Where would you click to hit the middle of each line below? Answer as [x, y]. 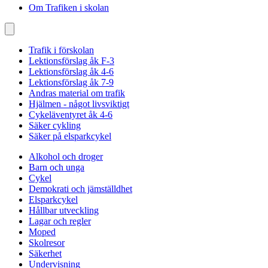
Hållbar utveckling [64, 210]
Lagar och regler [60, 221]
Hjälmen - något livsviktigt [79, 104]
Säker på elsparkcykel [70, 136]
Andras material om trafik [77, 93]
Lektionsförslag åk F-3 [71, 61]
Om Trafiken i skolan [69, 7]
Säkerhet [45, 253]
